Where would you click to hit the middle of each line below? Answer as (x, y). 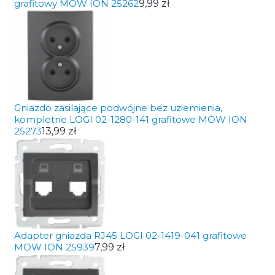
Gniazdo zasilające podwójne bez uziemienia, (118, 108)
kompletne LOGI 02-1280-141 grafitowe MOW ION (130, 119)
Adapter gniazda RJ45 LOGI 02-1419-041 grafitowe (130, 235)
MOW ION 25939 (54, 247)
